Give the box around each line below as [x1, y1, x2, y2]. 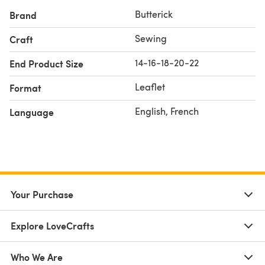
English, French [135, 104, 199, 117]
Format [9, 80, 41, 95]
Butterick [135, 7, 173, 20]
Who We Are [11, 250, 63, 264]
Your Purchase [11, 187, 73, 201]
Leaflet [135, 80, 165, 93]
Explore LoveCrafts [11, 218, 94, 232]
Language [9, 105, 54, 119]
